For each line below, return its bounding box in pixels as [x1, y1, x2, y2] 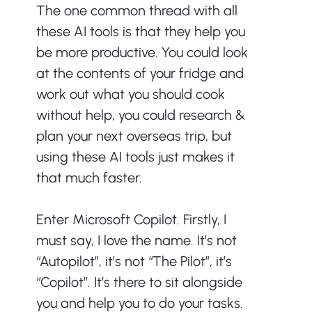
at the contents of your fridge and [36, 65, 247, 82]
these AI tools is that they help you [36, 23, 249, 40]
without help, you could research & [36, 107, 249, 124]
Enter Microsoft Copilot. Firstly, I [36, 211, 230, 228]
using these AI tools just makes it [36, 148, 238, 166]
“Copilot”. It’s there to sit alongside [36, 274, 246, 291]
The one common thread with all [36, 2, 241, 19]
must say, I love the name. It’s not [36, 232, 240, 249]
